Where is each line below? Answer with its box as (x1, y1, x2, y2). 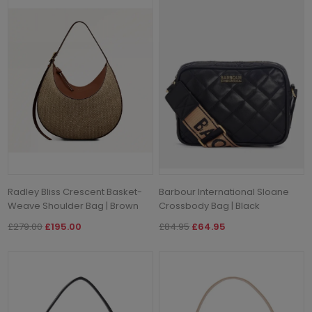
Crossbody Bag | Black (159, 198, 260, 212)
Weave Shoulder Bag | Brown (8, 198, 139, 212)
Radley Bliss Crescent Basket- (8, 185, 143, 198)
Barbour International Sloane (159, 185, 290, 198)
